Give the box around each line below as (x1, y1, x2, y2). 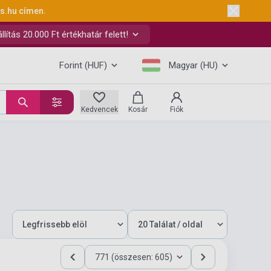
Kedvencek (80, 105, 118, 114)
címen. (18, 6, 46, 16)
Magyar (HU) (169, 60, 218, 71)
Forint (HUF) (59, 60, 107, 71)
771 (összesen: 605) (95, 252, 172, 262)
